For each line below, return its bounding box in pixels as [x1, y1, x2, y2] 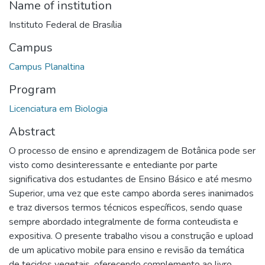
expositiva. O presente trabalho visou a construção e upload [9, 229, 253, 243]
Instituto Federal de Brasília [9, 18, 122, 31]
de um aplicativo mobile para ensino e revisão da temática [9, 243, 244, 257]
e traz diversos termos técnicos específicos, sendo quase [9, 201, 243, 214]
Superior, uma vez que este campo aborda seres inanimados [9, 186, 254, 200]
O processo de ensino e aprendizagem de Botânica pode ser [9, 144, 256, 157]
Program [9, 81, 56, 98]
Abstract [9, 123, 55, 140]
